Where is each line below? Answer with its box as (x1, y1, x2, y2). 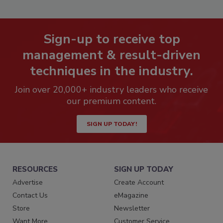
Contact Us (12, 191, 48, 201)
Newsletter (114, 204, 150, 214)
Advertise (12, 178, 43, 188)
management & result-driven (22, 46, 201, 64)
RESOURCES (12, 164, 58, 175)
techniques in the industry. (30, 62, 193, 80)
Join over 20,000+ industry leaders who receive (15, 84, 208, 96)
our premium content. (67, 95, 156, 108)
